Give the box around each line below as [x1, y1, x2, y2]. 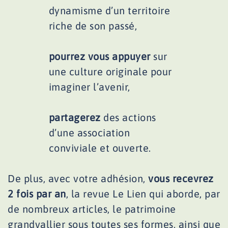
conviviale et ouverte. [48, 142, 151, 154]
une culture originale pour [48, 66, 172, 77]
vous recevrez [148, 173, 214, 184]
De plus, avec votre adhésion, [8, 173, 148, 184]
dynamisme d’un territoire [48, 5, 170, 16]
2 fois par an [8, 188, 66, 199]
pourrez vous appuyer [48, 50, 151, 62]
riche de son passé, [48, 20, 137, 32]
